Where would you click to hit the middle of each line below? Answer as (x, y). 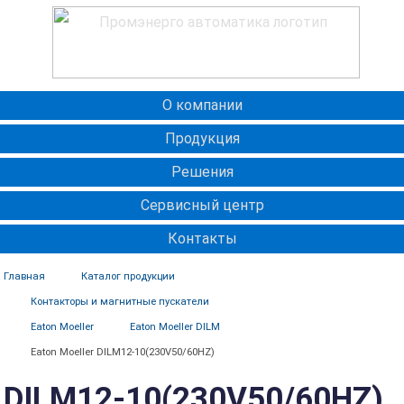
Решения (202, 172)
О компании (202, 105)
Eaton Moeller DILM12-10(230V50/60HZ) (122, 352)
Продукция (202, 138)
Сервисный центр (202, 205)
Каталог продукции (128, 276)
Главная (24, 276)
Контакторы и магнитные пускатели (119, 302)
